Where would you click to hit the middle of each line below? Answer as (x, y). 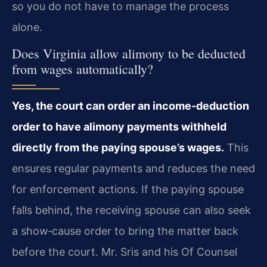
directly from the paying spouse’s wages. (118, 148)
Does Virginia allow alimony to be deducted (129, 54)
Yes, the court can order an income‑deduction (131, 106)
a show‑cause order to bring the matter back (125, 231)
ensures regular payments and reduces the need (133, 169)
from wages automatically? (83, 69)
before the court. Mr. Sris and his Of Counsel (125, 252)
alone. (27, 27)
